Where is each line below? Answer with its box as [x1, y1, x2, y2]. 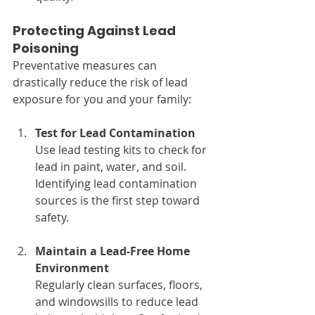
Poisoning [13, 39, 79, 57]
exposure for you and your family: [13, 91, 191, 107]
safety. [35, 209, 69, 225]
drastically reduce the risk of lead [13, 74, 191, 90]
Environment [35, 259, 109, 276]
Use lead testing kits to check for [35, 141, 210, 157]
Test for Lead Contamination [35, 124, 195, 141]
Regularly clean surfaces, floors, [35, 276, 205, 292]
